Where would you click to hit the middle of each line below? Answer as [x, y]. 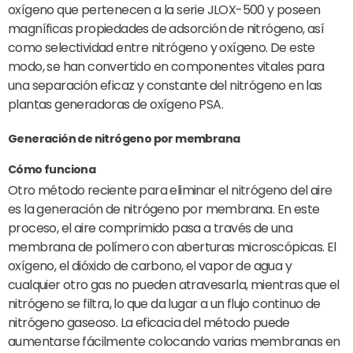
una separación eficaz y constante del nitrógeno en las [165, 86]
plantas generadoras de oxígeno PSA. [115, 105]
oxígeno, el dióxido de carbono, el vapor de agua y [150, 266]
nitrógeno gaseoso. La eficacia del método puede [149, 323]
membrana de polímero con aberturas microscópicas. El [172, 247]
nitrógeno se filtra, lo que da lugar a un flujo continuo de [164, 304]
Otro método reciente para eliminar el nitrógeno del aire [170, 191]
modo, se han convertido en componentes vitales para [166, 67]
